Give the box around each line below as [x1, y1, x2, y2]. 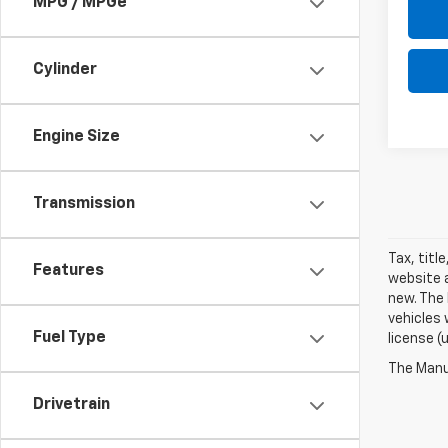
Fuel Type [33, 330, 106, 347]
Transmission [33, 196, 135, 213]
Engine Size [33, 129, 120, 146]
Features [33, 263, 104, 280]
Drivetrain [33, 397, 110, 414]
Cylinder [33, 62, 97, 79]
